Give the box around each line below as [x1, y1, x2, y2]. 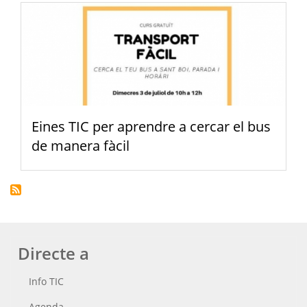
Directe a [18, 242, 89, 265]
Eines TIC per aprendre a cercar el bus [32, 117, 271, 136]
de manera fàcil [32, 136, 130, 156]
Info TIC [29, 275, 64, 288]
